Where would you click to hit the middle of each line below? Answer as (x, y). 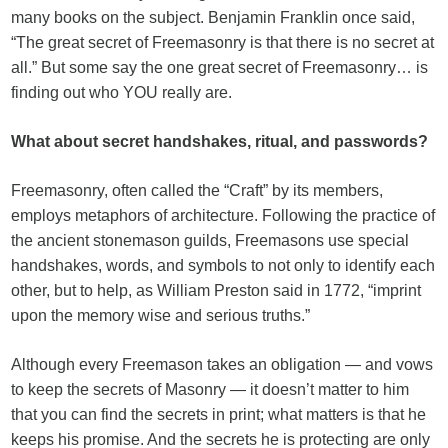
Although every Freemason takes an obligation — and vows (222, 364)
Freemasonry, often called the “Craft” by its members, (197, 190)
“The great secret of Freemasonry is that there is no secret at (223, 42)
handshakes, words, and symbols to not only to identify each (223, 265)
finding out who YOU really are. (122, 92)
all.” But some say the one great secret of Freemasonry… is (220, 67)
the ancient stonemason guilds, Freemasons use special (210, 240)
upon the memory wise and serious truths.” (161, 315)
